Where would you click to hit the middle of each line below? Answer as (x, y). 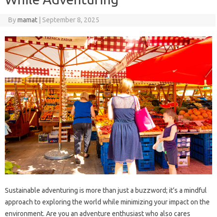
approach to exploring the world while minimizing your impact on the (107, 202)
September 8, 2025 (70, 20)
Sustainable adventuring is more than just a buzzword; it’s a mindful (106, 190)
